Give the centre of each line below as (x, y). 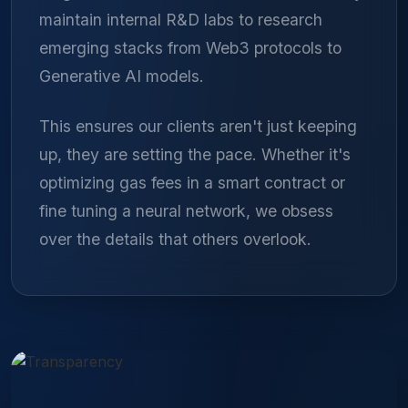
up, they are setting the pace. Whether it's (195, 154)
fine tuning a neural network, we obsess (186, 210)
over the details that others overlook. (175, 239)
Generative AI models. (122, 76)
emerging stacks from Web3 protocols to (190, 47)
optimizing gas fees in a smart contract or (192, 182)
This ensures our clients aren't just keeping (198, 126)
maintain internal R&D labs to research (181, 19)
